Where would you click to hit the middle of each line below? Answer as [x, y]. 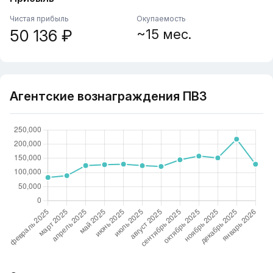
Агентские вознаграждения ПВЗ [108, 96]
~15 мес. [164, 34]
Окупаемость [161, 19]
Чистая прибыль [39, 19]
